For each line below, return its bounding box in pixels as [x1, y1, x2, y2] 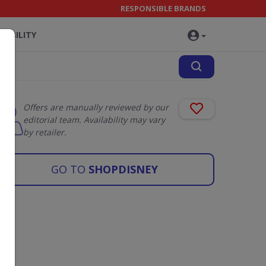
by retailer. [23, 126, 66, 138]
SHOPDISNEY [85, 162, 158, 176]
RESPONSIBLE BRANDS [121, 3, 206, 14]
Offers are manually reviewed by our [23, 102, 169, 113]
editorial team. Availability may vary [23, 114, 165, 125]
